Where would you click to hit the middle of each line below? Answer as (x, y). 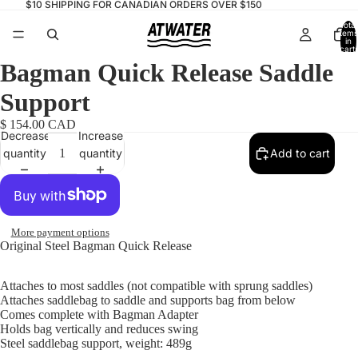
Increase (100, 135)
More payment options (60, 233)
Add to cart (300, 153)
